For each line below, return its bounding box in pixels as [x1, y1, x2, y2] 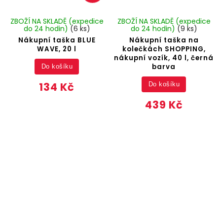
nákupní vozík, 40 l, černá [114, 53, 214, 63]
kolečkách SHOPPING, [122, 44, 206, 54]
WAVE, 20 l [37, 44, 77, 54]
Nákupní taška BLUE [18, 36, 96, 45]
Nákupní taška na [129, 36, 199, 45]
